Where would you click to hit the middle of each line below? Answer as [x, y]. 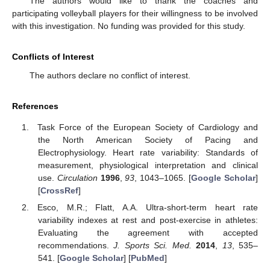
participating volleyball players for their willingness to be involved [135, 14]
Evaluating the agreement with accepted [148, 232]
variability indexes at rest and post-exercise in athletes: [148, 220]
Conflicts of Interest [53, 57]
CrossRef [59, 190]
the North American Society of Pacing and [148, 140]
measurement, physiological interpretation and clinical [148, 165]
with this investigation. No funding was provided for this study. [129, 26]
